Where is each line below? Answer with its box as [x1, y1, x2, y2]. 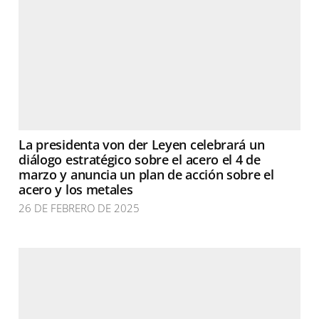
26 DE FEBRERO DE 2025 [19, 201, 140, 215]
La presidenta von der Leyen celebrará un [19, 136, 265, 153]
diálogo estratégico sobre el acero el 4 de [19, 151, 261, 168]
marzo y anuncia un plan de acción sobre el [19, 166, 274, 183]
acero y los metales [19, 181, 133, 198]
